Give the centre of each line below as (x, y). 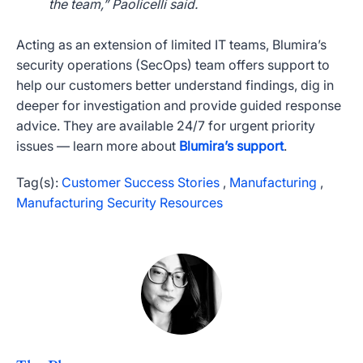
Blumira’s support (231, 146)
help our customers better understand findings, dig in (175, 85)
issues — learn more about (96, 146)
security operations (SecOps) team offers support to (173, 65)
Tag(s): (37, 183)
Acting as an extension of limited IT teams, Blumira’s (171, 45)
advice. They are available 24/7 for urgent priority (166, 126)
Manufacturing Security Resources (120, 203)
